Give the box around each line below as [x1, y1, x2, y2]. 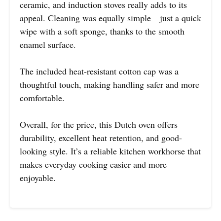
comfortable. [20, 92, 65, 104]
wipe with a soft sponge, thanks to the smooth [20, 25, 184, 37]
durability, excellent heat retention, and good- [20, 132, 182, 144]
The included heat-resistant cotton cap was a [20, 65, 179, 77]
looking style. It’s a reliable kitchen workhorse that [20, 145, 201, 157]
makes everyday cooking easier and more [20, 158, 167, 171]
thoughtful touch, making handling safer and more [20, 78, 199, 91]
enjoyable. [20, 172, 56, 184]
